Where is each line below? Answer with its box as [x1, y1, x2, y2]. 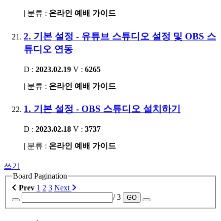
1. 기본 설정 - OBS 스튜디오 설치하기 [24, 104, 181, 114]
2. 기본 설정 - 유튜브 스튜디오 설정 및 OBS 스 [24, 31, 216, 41]
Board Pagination [13, 171, 67, 180]
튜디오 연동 [24, 43, 73, 54]
